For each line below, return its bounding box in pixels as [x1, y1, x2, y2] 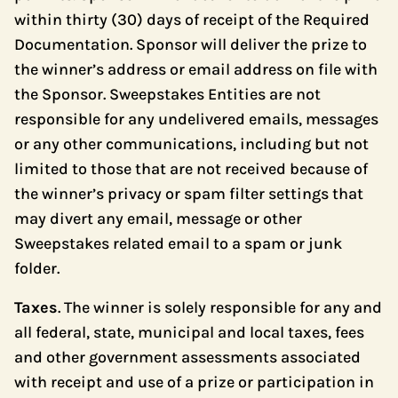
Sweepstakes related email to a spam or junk [14, 234, 342, 253]
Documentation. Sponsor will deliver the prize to [14, 35, 367, 54]
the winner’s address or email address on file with [14, 60, 378, 79]
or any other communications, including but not [14, 134, 369, 154]
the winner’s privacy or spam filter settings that [14, 184, 363, 203]
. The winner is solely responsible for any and [58, 298, 382, 317]
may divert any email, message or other [14, 209, 302, 228]
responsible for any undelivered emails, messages [14, 109, 378, 129]
